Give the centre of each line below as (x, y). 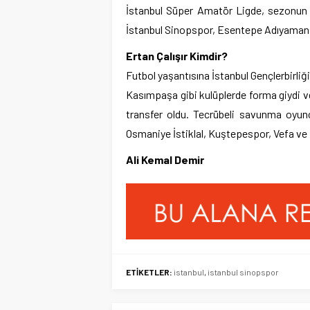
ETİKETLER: (149, 272)
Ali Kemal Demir (165, 159)
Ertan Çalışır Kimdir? (177, 55)
